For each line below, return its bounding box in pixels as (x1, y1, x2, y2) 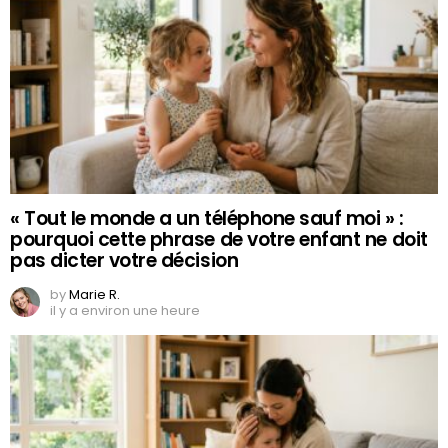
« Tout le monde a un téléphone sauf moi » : (10, 205, 404, 233)
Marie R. (69, 285, 120, 305)
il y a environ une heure (50, 301, 200, 321)
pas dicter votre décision (10, 247, 239, 275)
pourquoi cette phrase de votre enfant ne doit (10, 226, 428, 254)
